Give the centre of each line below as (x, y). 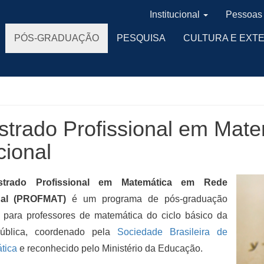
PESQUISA (141, 38)
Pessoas (244, 14)
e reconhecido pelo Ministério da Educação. (110, 248)
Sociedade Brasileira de (172, 232)
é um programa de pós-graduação (147, 199)
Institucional (175, 14)
